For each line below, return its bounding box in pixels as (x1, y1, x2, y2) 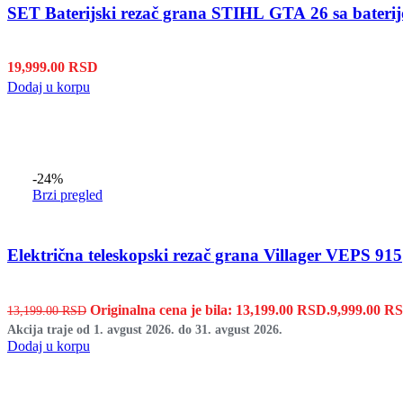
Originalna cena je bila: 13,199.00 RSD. (90, 301, 330, 318)
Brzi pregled (32, 187, 103, 203)
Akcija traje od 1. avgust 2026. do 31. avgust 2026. (7, 322, 282, 336)
